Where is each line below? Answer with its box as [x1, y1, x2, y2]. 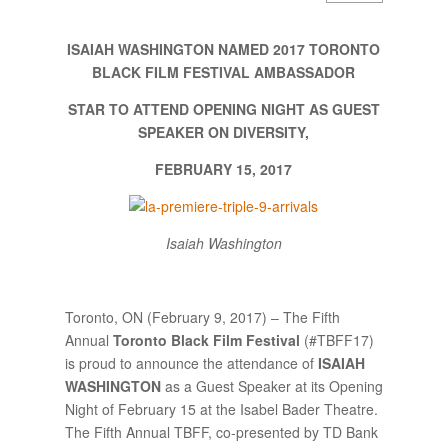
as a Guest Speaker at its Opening [160, 375, 383, 396]
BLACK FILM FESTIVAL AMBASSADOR [92, 61, 356, 82]
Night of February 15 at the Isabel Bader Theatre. [64, 398, 378, 419]
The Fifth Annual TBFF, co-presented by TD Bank [64, 421, 378, 442]
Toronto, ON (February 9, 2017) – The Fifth [64, 306, 340, 327]
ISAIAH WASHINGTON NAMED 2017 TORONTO [67, 38, 381, 59]
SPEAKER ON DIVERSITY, [138, 121, 310, 142]
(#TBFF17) [299, 329, 374, 350]
